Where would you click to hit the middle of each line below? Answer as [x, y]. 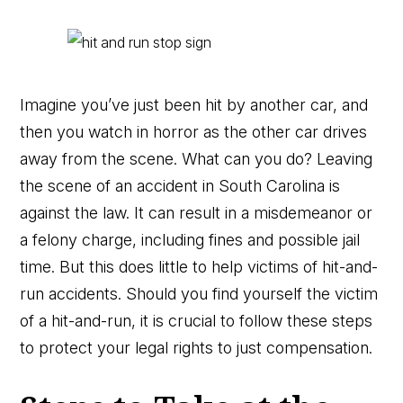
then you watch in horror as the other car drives [194, 131]
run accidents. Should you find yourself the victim [199, 293]
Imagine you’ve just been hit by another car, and [194, 104]
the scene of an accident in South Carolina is [180, 185]
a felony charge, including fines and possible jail [190, 239]
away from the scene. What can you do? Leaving [197, 158]
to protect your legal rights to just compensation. [197, 347]
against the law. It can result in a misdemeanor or [197, 212]
